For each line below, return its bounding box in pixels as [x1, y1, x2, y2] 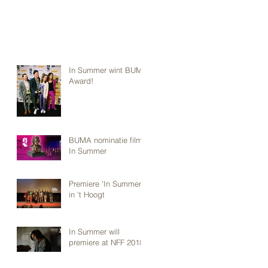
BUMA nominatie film [69, 135, 142, 145]
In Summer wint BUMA [69, 65, 148, 75]
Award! [69, 75, 93, 86]
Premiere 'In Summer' [69, 178, 143, 188]
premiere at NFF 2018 [69, 237, 144, 247]
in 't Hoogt [69, 189, 105, 199]
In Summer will [69, 226, 120, 236]
